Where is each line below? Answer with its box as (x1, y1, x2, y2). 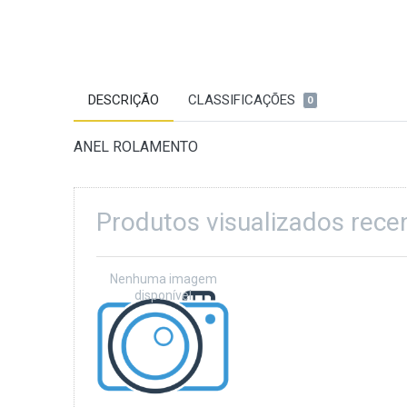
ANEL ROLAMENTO (73, 138, 198, 156)
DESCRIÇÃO (87, 91, 159, 108)
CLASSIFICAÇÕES (187, 91, 295, 108)
